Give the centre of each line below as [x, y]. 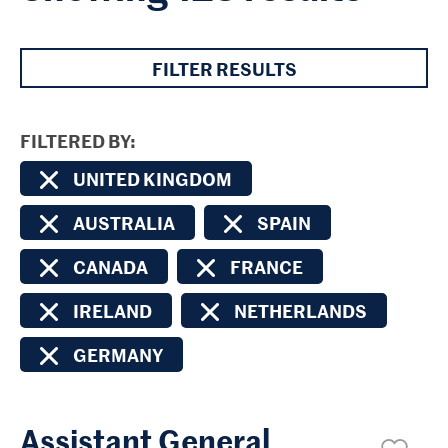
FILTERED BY [75, 140]
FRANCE [266, 266]
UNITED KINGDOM [152, 178]
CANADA [110, 266]
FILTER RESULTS [224, 68]
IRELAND [112, 310]
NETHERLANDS [300, 310]
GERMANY [118, 354]
